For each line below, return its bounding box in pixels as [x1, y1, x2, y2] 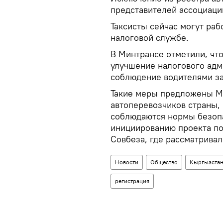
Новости [115, 158, 138, 166]
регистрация [115, 177, 149, 185]
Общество [150, 158, 178, 166]
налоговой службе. [111, 32, 189, 43]
